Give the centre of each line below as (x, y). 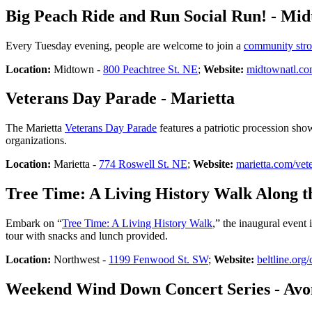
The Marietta (35, 128)
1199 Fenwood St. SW (158, 260)
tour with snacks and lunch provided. (87, 236)
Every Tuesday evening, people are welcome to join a (125, 45)
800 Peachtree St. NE (150, 69)
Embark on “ (34, 224)
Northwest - (80, 260)
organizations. (36, 141)
